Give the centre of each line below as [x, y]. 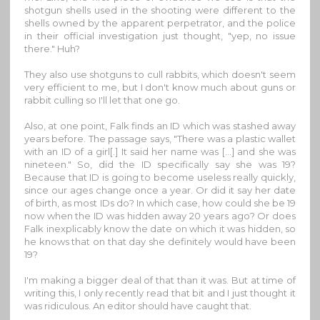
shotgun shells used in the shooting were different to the [160, 10]
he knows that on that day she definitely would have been [160, 242]
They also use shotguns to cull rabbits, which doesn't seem [160, 75]
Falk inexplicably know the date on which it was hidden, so [160, 229]
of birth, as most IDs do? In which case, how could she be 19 [160, 203]
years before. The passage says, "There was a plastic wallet [160, 139]
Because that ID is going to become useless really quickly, [160, 177]
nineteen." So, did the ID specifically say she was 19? [160, 165]
